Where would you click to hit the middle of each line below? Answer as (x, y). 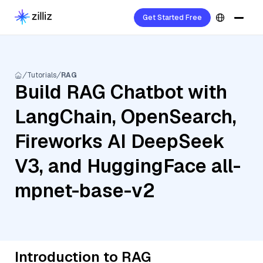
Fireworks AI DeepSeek (120, 141)
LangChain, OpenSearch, (126, 117)
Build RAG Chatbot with (121, 92)
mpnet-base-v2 (85, 190)
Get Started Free (172, 18)
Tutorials (42, 75)
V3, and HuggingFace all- (128, 166)
